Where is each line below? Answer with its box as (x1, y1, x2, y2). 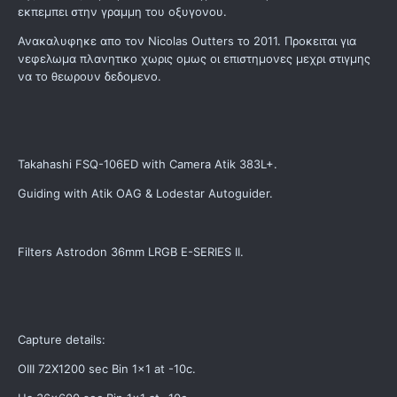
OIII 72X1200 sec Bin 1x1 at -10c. (18, 362, 196, 377)
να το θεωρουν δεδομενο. (18, 69, 161, 84)
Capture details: (18, 332, 105, 347)
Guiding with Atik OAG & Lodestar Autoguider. (18, 186, 273, 201)
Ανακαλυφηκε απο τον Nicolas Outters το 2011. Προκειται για (18, 34, 356, 49)
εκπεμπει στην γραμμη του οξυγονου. (18, 4, 227, 19)
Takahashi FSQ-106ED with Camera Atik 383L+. (18, 157, 277, 172)
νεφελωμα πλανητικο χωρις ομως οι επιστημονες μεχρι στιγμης (18, 51, 370, 66)
